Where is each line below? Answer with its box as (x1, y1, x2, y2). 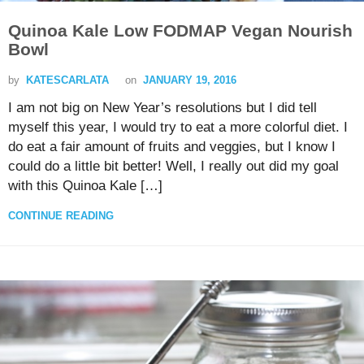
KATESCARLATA (26, 74, 109, 87)
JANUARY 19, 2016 (143, 74, 236, 87)
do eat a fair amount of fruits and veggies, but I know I (8, 139, 336, 155)
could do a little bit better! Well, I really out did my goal (8, 158, 339, 175)
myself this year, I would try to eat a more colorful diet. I (8, 119, 348, 136)
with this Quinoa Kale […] (8, 178, 162, 194)
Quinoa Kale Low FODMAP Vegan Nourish (8, 21, 353, 41)
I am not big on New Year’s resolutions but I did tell (8, 100, 317, 116)
